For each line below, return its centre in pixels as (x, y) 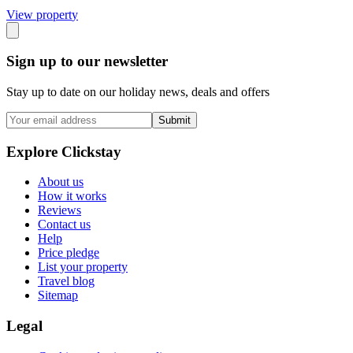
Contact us (64, 225)
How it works (72, 196)
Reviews (59, 210)
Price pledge (69, 253)
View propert (39, 14)
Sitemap (58, 295)
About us (61, 182)
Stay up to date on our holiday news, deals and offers (138, 92)
